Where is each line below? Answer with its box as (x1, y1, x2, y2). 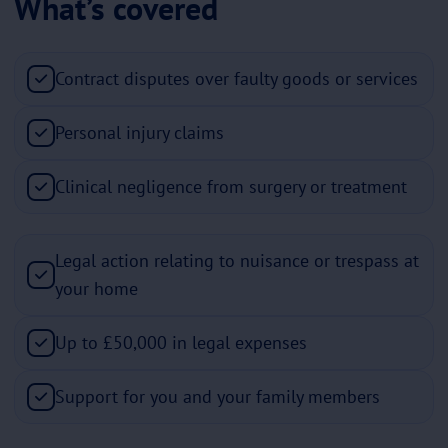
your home (55, 276, 138, 300)
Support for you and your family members (55, 384, 380, 408)
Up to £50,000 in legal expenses (55, 330, 307, 354)
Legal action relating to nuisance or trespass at (55, 248, 419, 272)
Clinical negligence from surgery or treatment (55, 174, 407, 198)
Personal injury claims (55, 120, 224, 144)
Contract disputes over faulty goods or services (55, 66, 418, 90)
